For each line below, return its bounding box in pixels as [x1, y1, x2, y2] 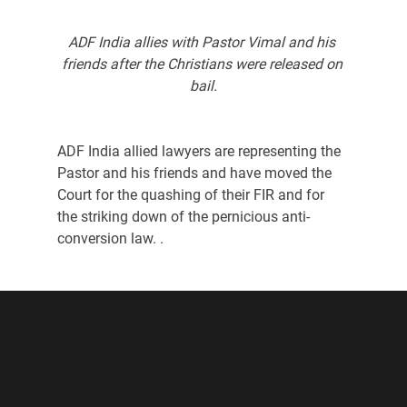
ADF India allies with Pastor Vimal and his [68, 33, 339, 51]
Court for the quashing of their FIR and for [56, 185, 328, 203]
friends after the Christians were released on [61, 55, 346, 73]
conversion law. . [56, 229, 164, 247]
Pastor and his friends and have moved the [56, 164, 335, 182]
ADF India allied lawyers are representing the [56, 142, 344, 160]
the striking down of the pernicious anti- [56, 207, 310, 225]
